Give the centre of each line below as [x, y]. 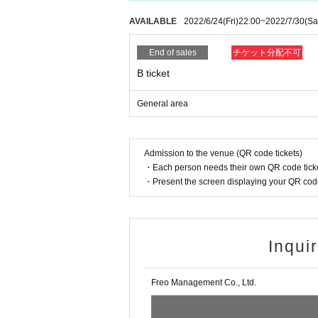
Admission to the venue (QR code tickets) [223, 154]
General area [163, 104]
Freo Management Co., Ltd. [204, 283]
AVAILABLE [153, 22]
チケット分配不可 [267, 53]
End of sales [172, 53]
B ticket [153, 73]
